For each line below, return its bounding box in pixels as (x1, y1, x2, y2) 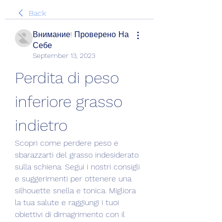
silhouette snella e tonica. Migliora (15, 186, 136, 195)
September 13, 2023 (33, 52, 95, 59)
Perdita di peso (15, 68, 119, 87)
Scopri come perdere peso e (15, 138, 118, 148)
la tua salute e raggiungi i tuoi (15, 198, 119, 207)
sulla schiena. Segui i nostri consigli (15, 162, 140, 171)
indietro (15, 116, 67, 135)
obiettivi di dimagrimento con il (15, 210, 125, 219)
